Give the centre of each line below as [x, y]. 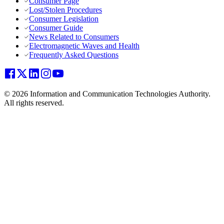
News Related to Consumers [74, 37]
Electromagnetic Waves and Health [84, 46]
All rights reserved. [34, 103]
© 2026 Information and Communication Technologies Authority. [107, 94]
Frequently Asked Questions [74, 55]
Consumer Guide [56, 28]
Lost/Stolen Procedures [65, 10]
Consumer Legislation [64, 19]
